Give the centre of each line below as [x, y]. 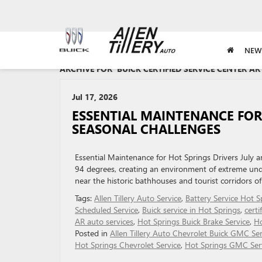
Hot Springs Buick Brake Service [194, 221]
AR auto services [104, 221]
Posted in [92, 233]
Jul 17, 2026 [95, 97]
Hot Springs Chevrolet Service [128, 245]
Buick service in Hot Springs [191, 210]
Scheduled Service [106, 210]
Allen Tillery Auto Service [138, 198]
